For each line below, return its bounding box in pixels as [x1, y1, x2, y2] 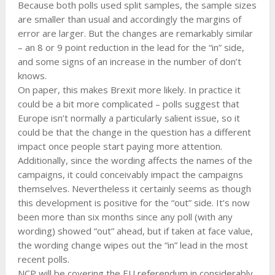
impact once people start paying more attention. [17, 139, 222, 152]
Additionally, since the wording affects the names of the [17, 153, 252, 166]
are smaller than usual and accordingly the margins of [17, 12, 241, 25]
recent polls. [17, 252, 69, 265]
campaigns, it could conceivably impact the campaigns [17, 168, 243, 180]
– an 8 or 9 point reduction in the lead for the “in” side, [17, 41, 244, 53]
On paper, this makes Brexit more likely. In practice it [17, 83, 241, 96]
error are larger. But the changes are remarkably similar [17, 26, 253, 39]
